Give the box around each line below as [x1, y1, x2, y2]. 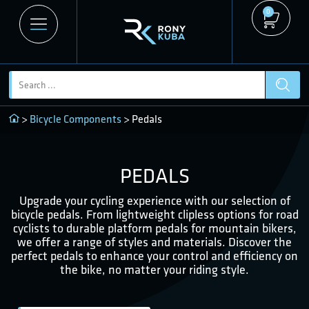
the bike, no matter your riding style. [60, 261, 249, 277]
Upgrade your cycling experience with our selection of [19, 192, 290, 208]
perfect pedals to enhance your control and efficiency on [11, 248, 298, 263]
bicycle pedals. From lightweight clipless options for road [10, 206, 299, 222]
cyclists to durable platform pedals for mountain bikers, [12, 220, 297, 236]
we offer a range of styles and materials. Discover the [17, 234, 292, 250]
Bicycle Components [30, 112, 121, 126]
